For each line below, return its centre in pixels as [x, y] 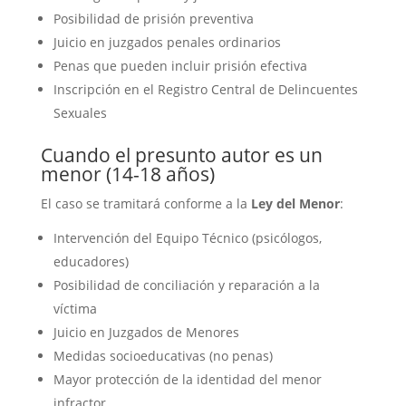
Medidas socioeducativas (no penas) [163, 356]
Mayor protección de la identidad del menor [187, 379]
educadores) [91, 261]
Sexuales [80, 113]
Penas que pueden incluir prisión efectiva [180, 66]
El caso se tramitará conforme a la [145, 203]
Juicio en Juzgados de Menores [146, 332]
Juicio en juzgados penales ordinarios [167, 42]
